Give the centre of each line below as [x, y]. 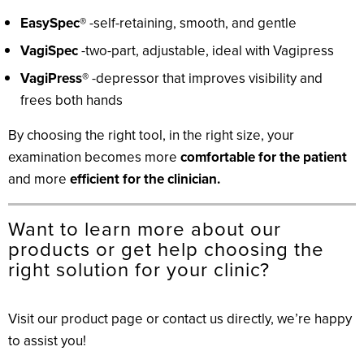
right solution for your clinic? [139, 270]
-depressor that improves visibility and [206, 79]
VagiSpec [49, 51]
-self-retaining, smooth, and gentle [191, 24]
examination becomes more [94, 158]
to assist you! [47, 341]
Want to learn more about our [145, 230]
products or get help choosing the [166, 250]
